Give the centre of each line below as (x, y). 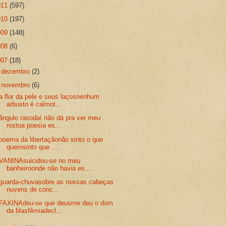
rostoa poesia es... (34, 126)
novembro (17, 85)
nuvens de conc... (33, 190)
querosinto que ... (32, 147)
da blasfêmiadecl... (35, 211)
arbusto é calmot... (34, 104)
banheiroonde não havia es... (49, 168)
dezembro (17, 72)
